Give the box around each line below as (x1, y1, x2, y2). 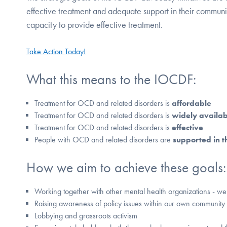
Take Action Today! (26, 47, 86, 56)
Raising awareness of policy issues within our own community (34, 199, 225, 209)
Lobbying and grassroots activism (34, 211, 137, 221)
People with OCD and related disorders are (34, 135, 173, 145)
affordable (172, 98, 211, 108)
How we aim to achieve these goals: (26, 159, 226, 176)
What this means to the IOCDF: (26, 71, 196, 88)
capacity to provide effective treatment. (26, 19, 163, 30)
